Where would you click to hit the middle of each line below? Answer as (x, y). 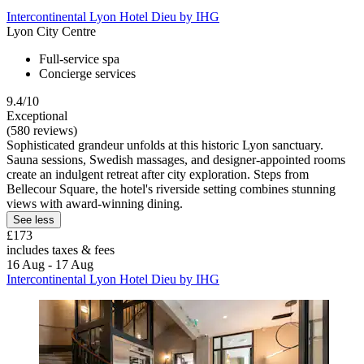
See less (34, 220)
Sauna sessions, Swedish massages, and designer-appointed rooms (176, 160)
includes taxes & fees (61, 250)
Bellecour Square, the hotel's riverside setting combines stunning (171, 189)
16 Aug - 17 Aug (50, 265)
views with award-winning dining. (95, 204)
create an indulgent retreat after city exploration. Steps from (158, 175)
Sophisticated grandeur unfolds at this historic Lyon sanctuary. (165, 145)
